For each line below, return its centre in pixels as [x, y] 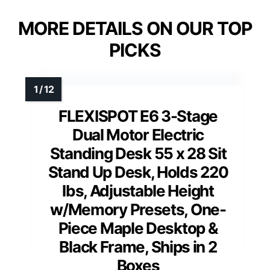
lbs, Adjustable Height [138, 190]
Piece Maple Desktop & [138, 228]
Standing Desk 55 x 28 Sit [138, 153]
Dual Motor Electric [138, 134]
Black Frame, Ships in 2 [138, 246]
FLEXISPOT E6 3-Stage [138, 116]
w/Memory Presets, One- [138, 209]
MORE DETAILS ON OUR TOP [135, 28]
